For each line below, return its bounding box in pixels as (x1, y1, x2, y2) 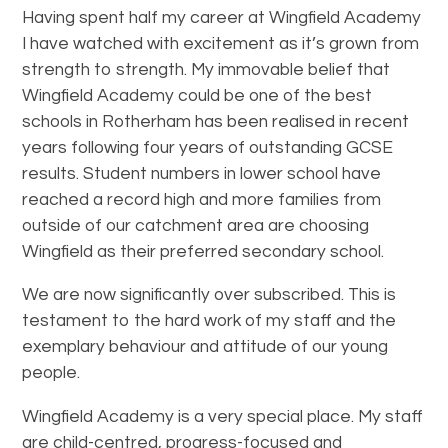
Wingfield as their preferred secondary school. (22, 242, 385, 261)
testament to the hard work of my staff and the (22, 312, 397, 330)
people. (22, 364, 81, 382)
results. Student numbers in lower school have (22, 164, 382, 183)
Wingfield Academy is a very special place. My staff (22, 407, 424, 426)
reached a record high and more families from (22, 190, 382, 209)
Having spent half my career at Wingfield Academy (22, 8, 422, 27)
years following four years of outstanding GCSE (22, 138, 394, 157)
